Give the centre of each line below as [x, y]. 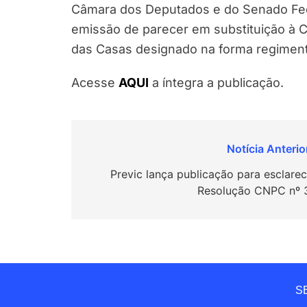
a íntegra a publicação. [216, 82]
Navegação [128, 151]
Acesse [95, 82]
